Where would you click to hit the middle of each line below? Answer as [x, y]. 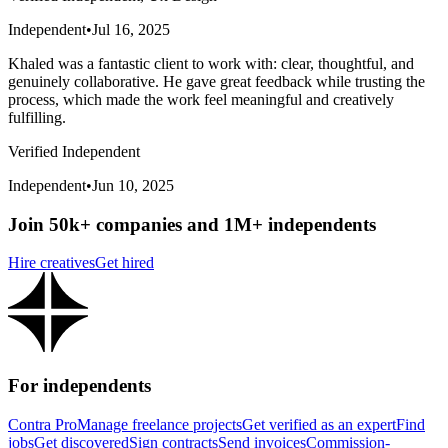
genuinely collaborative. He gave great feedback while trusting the [216, 81]
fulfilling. [37, 117]
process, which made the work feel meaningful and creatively [201, 99]
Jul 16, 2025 [131, 29]
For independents [79, 385]
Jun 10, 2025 [133, 185]
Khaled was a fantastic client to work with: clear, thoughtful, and [211, 63]
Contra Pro [42, 424]
